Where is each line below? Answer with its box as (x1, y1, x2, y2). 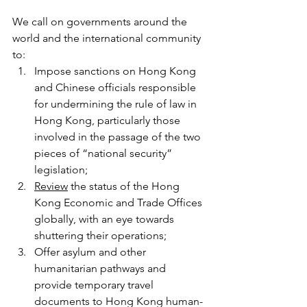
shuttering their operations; (34, 228, 169, 242)
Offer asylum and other (34, 245, 149, 258)
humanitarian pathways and (34, 261, 169, 275)
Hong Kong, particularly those (34, 113, 183, 127)
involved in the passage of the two (34, 130, 204, 143)
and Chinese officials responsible (34, 80, 199, 94)
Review (34, 179, 68, 193)
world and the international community (12, 31, 204, 45)
